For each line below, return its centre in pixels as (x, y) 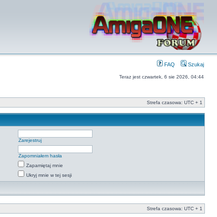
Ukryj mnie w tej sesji (49, 175)
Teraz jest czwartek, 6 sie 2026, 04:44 (162, 77)
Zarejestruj (30, 140)
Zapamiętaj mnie (45, 165)
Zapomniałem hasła (40, 156)
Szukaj (195, 64)
